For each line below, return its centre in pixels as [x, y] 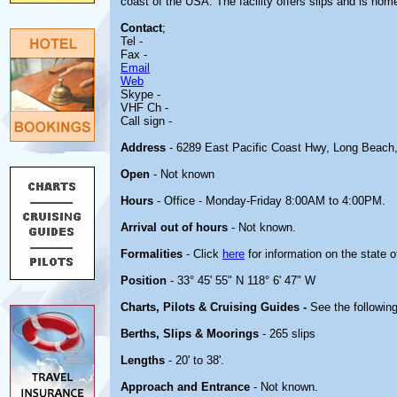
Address [143, 148]
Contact [141, 28]
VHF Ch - [144, 108]
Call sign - [146, 121]
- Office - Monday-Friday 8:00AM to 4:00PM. [269, 201]
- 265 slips [287, 334]
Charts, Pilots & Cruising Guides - [215, 307]
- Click [202, 254]
